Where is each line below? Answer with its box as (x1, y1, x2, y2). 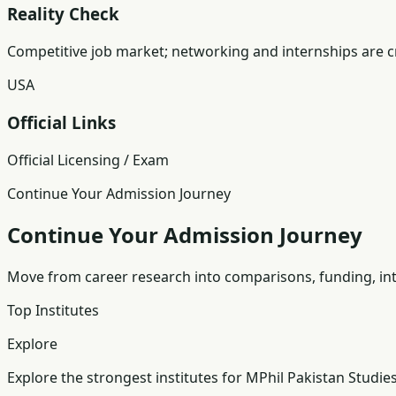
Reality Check (7, 3, 119, 26)
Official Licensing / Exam (7, 149, 169, 170)
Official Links (7, 110, 116, 133)
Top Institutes (7, 301, 99, 321)
